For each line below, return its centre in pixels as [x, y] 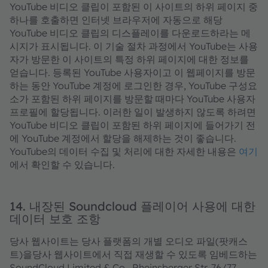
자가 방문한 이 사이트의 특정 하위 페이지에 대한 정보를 [129, 59]
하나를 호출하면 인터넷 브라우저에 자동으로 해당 [116, 20]
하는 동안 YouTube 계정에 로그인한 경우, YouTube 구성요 [133, 86]
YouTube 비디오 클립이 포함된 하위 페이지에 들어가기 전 [133, 125]
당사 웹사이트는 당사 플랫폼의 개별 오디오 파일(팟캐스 [129, 241]
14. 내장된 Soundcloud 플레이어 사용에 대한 [133, 206]
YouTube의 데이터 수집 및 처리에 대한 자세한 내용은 [124, 151]
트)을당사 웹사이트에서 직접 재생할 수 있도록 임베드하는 [133, 254]
